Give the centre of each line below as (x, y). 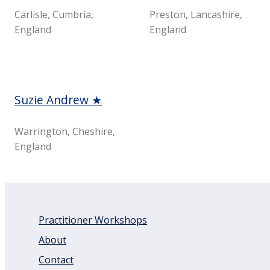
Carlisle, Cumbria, (54, 15)
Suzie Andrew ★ (58, 100)
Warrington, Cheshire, (65, 131)
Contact (56, 260)
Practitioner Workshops (93, 220)
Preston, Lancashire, (196, 15)
